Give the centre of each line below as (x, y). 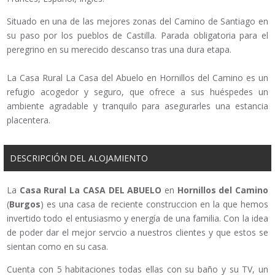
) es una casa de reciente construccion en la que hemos (154, 204)
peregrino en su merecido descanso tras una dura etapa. (119, 50)
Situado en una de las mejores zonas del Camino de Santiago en (137, 21)
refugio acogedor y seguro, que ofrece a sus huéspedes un (137, 92)
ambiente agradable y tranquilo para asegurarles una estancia (137, 106)
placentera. (29, 120)
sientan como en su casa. (57, 247)
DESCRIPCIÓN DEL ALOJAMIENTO (79, 158)
